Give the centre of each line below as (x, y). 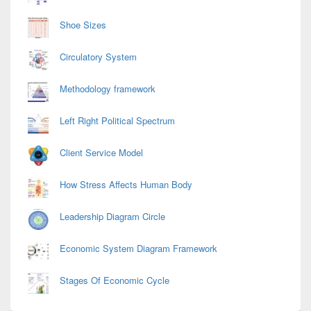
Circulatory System (98, 57)
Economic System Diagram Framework (138, 249)
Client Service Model (101, 153)
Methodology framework (108, 89)
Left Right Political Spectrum (117, 121)
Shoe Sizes (83, 25)
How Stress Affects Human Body (126, 185)
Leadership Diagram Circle (112, 217)
